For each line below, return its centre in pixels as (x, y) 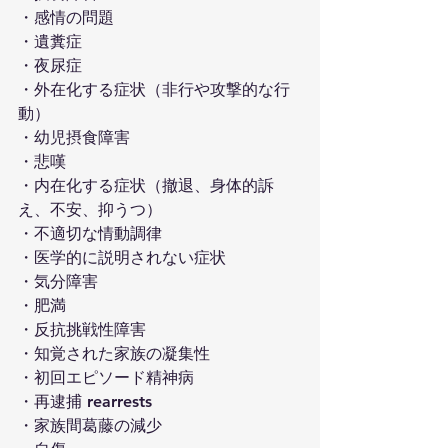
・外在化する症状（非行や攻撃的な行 (154, 89)
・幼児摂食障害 (74, 137)
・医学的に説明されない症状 (122, 257)
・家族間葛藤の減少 (90, 425)
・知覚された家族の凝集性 (114, 353)
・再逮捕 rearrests (85, 401)
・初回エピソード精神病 (106, 377)
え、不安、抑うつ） (90, 209)
